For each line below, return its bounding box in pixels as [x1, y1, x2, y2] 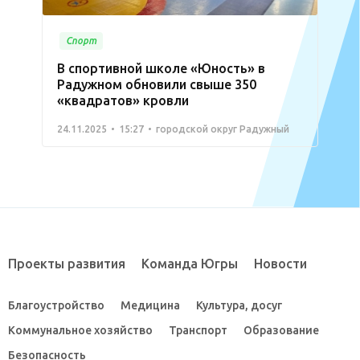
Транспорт [169, 324, 227, 337]
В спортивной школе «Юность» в [57, 60, 265, 76]
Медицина [121, 299, 180, 312]
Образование [243, 324, 319, 337]
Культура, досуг [196, 299, 282, 312]
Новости [254, 256, 307, 271]
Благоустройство [8, 299, 104, 312]
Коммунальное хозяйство [8, 324, 153, 337]
